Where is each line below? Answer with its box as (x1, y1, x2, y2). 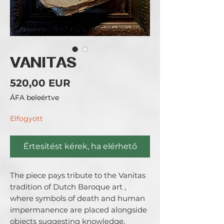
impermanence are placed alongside (10, 205, 147, 214)
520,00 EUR (10, 77, 70, 89)
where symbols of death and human (10, 193, 145, 203)
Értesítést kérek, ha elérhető (23, 141, 137, 151)
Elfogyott (10, 114, 43, 123)
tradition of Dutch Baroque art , (10, 182, 126, 191)
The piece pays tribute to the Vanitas (10, 170, 145, 180)
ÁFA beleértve (10, 93, 59, 102)
